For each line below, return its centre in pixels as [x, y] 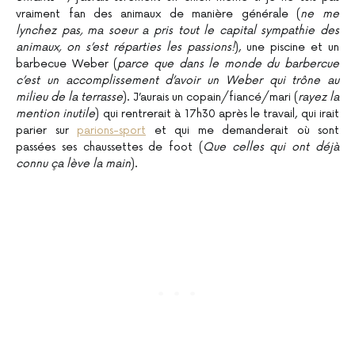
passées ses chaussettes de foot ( [109, 147]
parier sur [46, 130]
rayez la [319, 97]
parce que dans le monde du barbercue [228, 63]
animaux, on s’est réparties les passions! [125, 47]
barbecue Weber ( [67, 63]
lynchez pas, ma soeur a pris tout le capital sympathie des [177, 30]
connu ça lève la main [73, 163]
